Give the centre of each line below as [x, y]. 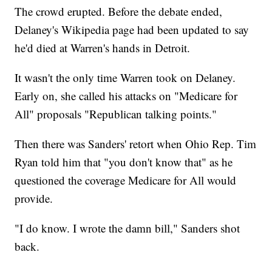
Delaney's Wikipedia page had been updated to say [132, 30]
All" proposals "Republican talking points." [116, 114]
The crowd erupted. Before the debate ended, [119, 12]
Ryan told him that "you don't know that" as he [124, 162]
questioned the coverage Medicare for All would [126, 180]
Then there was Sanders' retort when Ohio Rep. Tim [136, 144]
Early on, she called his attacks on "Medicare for [126, 96]
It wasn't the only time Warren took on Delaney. [125, 78]
